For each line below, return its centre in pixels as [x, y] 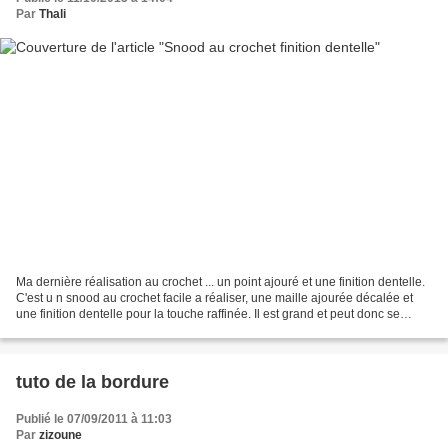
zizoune [60, 434]
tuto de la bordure [92, 381]
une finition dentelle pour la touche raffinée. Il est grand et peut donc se [208, 313]
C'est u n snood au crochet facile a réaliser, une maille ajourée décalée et [214, 297]
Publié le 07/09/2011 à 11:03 [94, 418]
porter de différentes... [75, 329]
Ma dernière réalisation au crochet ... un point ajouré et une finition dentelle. [220, 281]
